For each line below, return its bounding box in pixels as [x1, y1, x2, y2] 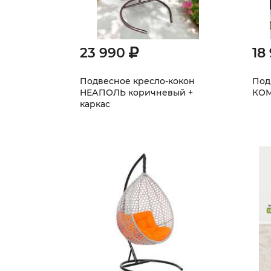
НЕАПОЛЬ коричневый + [80, 87, 193, 98]
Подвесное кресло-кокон [80, 76, 195, 87]
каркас [80, 99, 110, 109]
